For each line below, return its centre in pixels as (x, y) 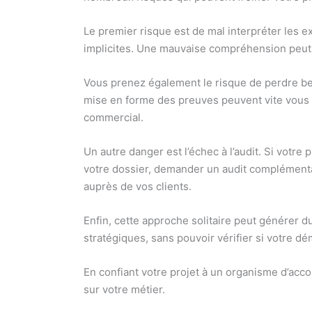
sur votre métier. (125, 290)
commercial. (114, 118)
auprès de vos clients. (138, 187)
